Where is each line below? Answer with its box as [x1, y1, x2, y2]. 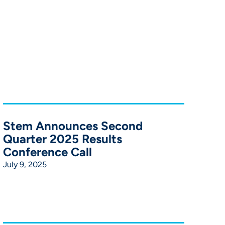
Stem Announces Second [3, 118, 143, 133]
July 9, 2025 [3, 159, 47, 169]
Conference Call [3, 144, 92, 159]
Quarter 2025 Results [3, 131, 123, 146]
